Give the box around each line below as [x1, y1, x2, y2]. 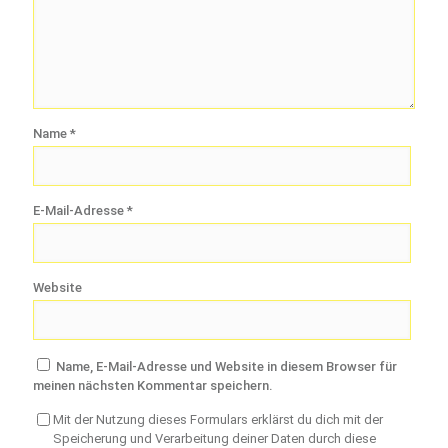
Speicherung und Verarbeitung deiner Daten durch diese [53, 430, 376, 446]
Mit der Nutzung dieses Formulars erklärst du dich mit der [53, 411, 383, 427]
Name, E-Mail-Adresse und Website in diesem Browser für [56, 358, 397, 374]
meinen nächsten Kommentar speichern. [33, 377, 273, 393]
